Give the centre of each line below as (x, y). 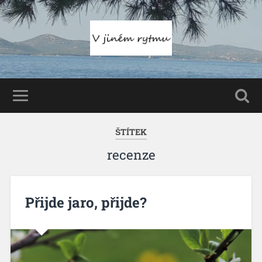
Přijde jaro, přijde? (86, 202)
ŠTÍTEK (131, 132)
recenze (131, 154)
